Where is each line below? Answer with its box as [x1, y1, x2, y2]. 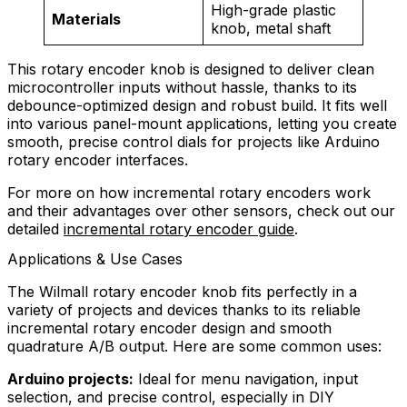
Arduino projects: [7, 370, 134, 389]
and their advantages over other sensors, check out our [7, 202, 395, 221]
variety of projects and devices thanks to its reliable [7, 301, 361, 320]
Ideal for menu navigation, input [134, 370, 358, 389]
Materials [52, 10, 121, 29]
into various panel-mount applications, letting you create [7, 114, 397, 134]
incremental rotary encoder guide [64, 220, 294, 239]
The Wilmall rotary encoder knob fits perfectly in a [7, 283, 357, 302]
